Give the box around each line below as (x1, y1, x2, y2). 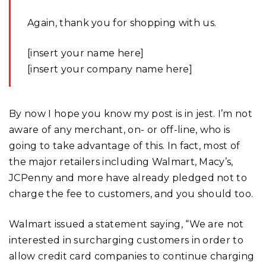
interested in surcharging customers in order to (9, 234, 244, 246)
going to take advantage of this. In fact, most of (9, 140, 240, 151)
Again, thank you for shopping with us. (27, 17, 217, 28)
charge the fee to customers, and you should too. (9, 188, 254, 199)
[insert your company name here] (27, 63, 192, 75)
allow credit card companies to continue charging (9, 250, 255, 262)
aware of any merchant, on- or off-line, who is (9, 123, 230, 135)
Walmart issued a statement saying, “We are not (9, 218, 244, 230)
